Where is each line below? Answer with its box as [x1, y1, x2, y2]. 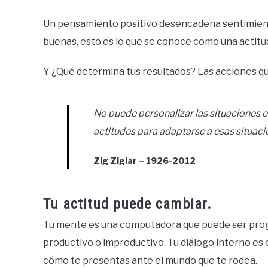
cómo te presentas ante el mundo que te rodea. [43, 255, 257, 266]
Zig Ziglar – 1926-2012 [93, 156, 196, 166]
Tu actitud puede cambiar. [43, 196, 212, 212]
